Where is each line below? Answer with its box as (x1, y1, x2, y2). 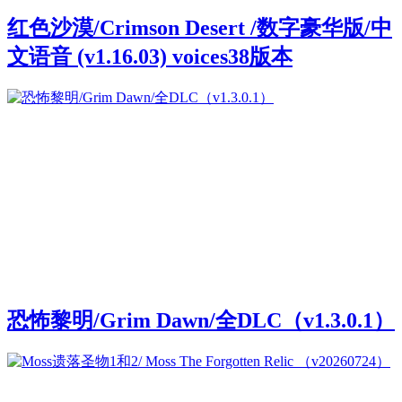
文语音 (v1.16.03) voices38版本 (7, 44, 293, 68)
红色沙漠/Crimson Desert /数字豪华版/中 (7, 15, 392, 39)
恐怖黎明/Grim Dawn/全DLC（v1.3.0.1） (7, 309, 395, 333)
